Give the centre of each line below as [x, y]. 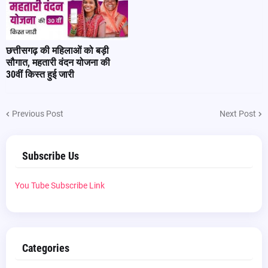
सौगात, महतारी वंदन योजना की [58, 63]
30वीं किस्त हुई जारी [40, 74]
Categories [46, 248]
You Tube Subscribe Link [60, 185]
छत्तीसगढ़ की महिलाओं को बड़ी [57, 51]
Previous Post [38, 113]
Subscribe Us [51, 156]
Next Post [238, 113]
